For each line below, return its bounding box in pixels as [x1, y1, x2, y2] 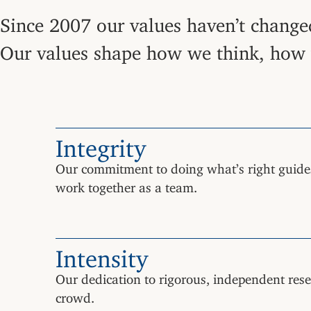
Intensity [56, 243, 148, 262]
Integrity [56, 133, 146, 151]
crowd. [56, 289, 94, 300]
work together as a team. [56, 178, 197, 190]
